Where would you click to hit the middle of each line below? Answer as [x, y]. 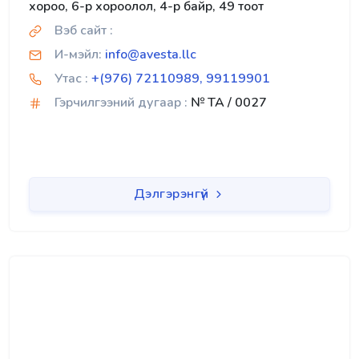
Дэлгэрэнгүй [173, 194]
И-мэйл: [78, 54]
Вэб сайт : [84, 30]
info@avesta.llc [151, 54]
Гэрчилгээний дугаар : [121, 102]
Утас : [71, 78]
